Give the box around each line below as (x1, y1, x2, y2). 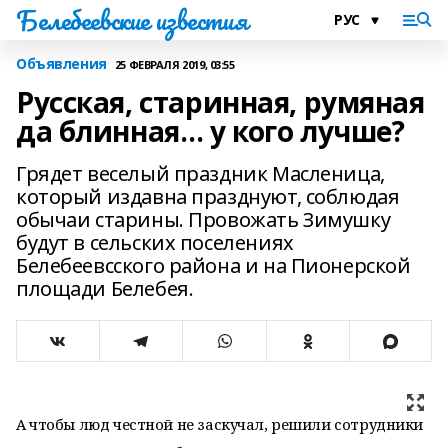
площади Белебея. (16, 275, 194, 302)
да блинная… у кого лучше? (16, 112, 405, 150)
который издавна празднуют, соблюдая (16, 183, 400, 210)
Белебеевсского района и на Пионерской (16, 252, 411, 279)
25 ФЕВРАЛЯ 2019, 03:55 (114, 56, 235, 72)
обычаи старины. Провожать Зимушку (16, 206, 391, 233)
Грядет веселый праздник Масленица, (16, 160, 385, 187)
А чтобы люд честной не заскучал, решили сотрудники (16, 414, 423, 434)
